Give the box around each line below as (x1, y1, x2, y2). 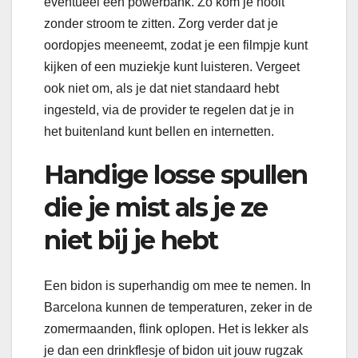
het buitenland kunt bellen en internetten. (44, 125, 274, 139)
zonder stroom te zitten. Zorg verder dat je (44, 17, 278, 31)
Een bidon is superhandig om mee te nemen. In (44, 278, 311, 292)
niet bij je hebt (44, 225, 218, 257)
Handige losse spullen (44, 159, 308, 191)
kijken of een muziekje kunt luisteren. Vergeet (44, 60, 300, 74)
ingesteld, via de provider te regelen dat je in (44, 103, 294, 117)
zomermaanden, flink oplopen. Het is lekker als (44, 321, 308, 336)
